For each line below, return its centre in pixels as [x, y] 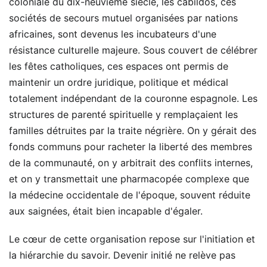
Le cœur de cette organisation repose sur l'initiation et [132, 239]
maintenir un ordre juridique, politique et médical [119, 82]
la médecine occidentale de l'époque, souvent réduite [130, 195]
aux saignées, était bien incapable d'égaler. [106, 211]
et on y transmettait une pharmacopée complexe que [129, 179]
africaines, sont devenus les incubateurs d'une [113, 34]
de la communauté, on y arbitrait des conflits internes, [131, 163]
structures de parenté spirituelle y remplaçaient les [123, 114]
